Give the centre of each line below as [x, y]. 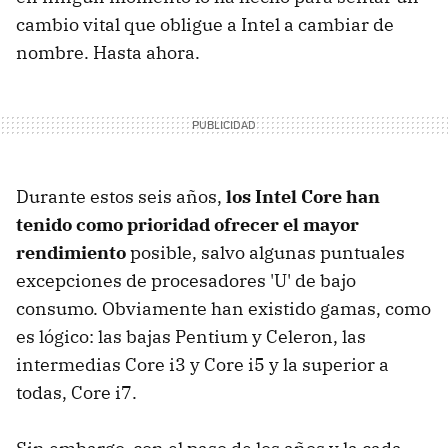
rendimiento [71, 252]
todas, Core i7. [76, 392]
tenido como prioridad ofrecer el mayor [187, 224]
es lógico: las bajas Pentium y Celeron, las [191, 336]
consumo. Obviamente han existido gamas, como [223, 308]
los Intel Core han [303, 196]
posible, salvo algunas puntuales [265, 252]
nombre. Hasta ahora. [108, 52]
